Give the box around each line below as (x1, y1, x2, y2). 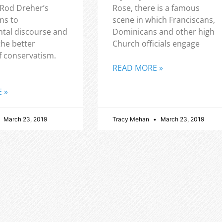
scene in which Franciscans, (112, 14, 215, 25)
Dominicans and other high (112, 26, 215, 37)
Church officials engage (112, 38, 200, 49)
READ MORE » (112, 62, 163, 73)
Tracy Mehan (112, 115, 151, 123)
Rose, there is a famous (112, 2, 200, 13)
